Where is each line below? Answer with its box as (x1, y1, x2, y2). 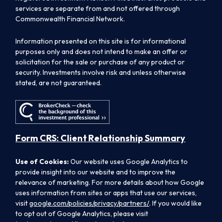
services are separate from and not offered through (15, 4, 180, 13)
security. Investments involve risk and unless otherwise (15, 68, 186, 77)
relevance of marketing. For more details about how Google (15, 178, 205, 187)
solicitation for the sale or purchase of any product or (15, 57, 185, 66)
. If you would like (149, 199, 202, 208)
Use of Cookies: (15, 157, 71, 166)
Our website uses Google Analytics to (70, 157, 188, 166)
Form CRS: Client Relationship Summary (15, 132, 186, 144)
